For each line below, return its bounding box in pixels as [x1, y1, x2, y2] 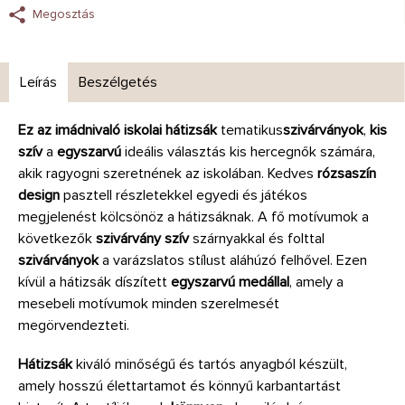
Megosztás [33, 6, 95, 22]
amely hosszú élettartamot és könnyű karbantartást [18, 376, 341, 395]
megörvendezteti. [18, 316, 129, 334]
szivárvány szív [96, 229, 189, 248]
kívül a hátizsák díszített [18, 272, 171, 291]
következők [18, 229, 96, 248]
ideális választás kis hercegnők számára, [121, 142, 375, 161]
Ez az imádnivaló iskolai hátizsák [18, 120, 217, 139]
